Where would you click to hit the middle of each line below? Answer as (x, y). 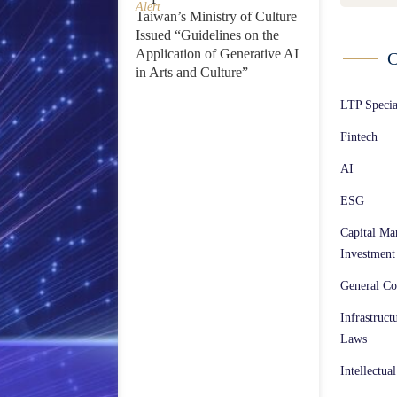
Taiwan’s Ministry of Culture (216, 16)
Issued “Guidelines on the (207, 35)
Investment (367, 253)
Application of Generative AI (217, 53)
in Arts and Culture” (191, 72)
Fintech (358, 136)
